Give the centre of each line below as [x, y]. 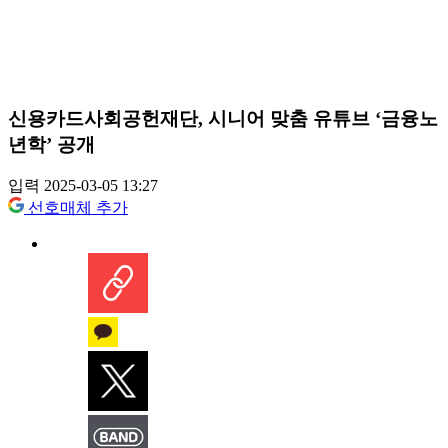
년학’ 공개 [51, 144]
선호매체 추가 [78, 208]
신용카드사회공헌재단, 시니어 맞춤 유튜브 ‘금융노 [223, 118]
